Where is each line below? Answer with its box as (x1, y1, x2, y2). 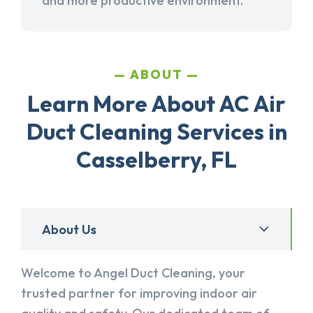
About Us (42, 221, 96, 238)
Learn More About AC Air (27, 89, 286, 118)
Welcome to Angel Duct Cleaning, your (21, 265, 245, 282)
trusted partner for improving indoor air (21, 285, 257, 302)
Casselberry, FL (76, 145, 237, 174)
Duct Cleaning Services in (26, 117, 287, 146)
